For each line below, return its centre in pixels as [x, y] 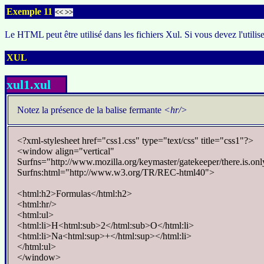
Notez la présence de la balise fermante [90, 110]
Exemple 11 [31, 11]
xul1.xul [29, 85]
